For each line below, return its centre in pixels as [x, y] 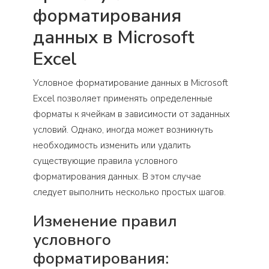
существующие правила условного [105, 161]
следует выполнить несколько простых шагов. [129, 192]
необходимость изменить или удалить [112, 146]
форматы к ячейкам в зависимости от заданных [131, 114]
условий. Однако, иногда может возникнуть [123, 130]
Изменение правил [105, 222]
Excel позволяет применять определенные [123, 99]
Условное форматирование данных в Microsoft [131, 83]
